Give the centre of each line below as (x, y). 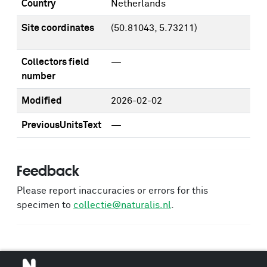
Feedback (48, 170)
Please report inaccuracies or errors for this (112, 191)
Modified (42, 101)
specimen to (45, 205)
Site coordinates (58, 28)
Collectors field (55, 62)
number (38, 76)
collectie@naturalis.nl (122, 205)
